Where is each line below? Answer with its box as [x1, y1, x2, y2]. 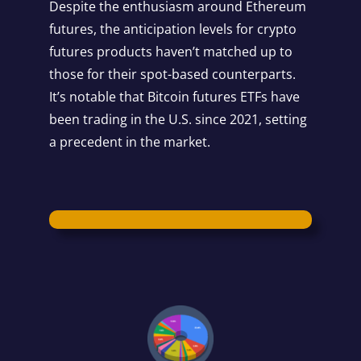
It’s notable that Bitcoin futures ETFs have [48, 88, 300, 106]
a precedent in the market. [48, 133, 210, 151]
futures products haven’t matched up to [48, 43, 293, 61]
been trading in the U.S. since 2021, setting [48, 110, 307, 129]
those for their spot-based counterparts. [48, 65, 296, 84]
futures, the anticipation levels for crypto [48, 20, 297, 39]
